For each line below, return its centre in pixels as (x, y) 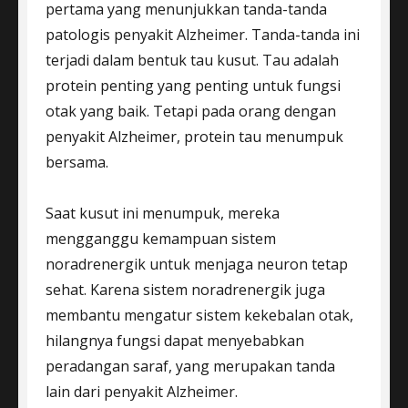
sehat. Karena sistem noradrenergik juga (185, 289)
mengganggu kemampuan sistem (161, 238)
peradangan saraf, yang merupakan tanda (190, 366)
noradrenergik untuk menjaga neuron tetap (197, 264)
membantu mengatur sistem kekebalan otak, (199, 315)
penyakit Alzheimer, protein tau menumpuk (194, 136)
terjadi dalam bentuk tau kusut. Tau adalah (192, 60)
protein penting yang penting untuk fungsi (193, 85)
